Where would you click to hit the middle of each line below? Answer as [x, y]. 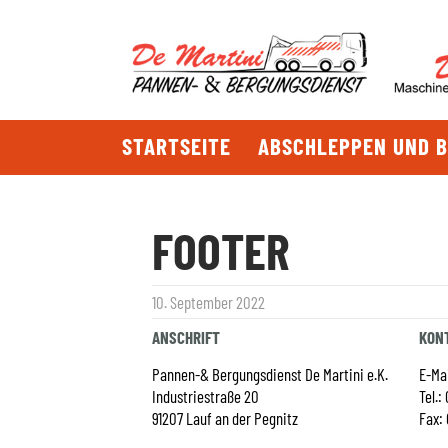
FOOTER [221, 250]
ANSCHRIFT [186, 337]
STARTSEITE [176, 146]
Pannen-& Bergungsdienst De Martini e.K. [270, 374]
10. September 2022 [208, 302]
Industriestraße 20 [205, 396]
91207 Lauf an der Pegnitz [225, 418]
